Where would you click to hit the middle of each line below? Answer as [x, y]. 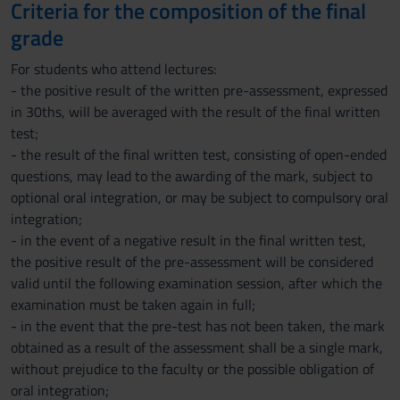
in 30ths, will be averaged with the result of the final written [196, 112]
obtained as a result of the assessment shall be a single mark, [197, 347]
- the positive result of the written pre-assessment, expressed [199, 90]
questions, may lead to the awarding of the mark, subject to [192, 176]
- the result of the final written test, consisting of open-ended [199, 154]
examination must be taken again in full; [133, 304]
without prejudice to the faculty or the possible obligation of [192, 369]
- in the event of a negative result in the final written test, [188, 240]
